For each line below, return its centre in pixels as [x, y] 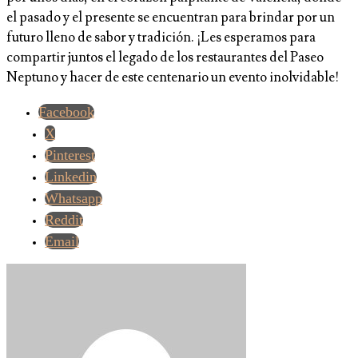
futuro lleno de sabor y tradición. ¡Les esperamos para [161, 38]
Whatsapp [74, 199]
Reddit [64, 220]
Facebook [66, 112]
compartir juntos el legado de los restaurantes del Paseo [165, 58]
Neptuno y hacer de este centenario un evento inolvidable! [173, 78]
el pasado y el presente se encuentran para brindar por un [171, 18]
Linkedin [71, 177]
